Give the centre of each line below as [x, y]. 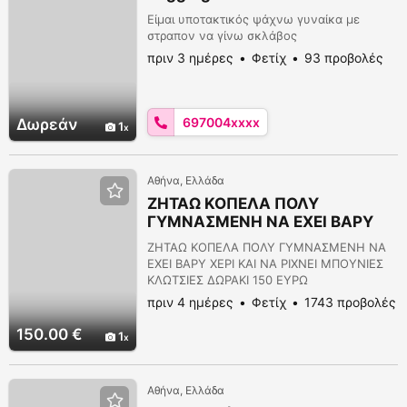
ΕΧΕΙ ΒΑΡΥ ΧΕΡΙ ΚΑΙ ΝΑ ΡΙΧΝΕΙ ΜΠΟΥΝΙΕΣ [265, 263]
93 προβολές [344, 58]
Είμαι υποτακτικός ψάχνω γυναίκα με [253, 19]
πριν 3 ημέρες [190, 58]
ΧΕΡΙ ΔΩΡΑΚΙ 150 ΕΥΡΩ [235, 240]
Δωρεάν [47, 124]
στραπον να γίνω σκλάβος [222, 35]
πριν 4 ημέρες [190, 302]
